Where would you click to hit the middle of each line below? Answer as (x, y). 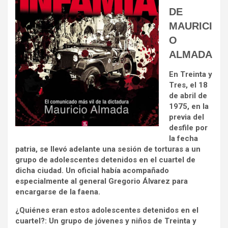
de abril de (188, 95)
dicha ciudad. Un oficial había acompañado (92, 170)
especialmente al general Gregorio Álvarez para (102, 181)
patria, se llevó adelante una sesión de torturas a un (108, 149)
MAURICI (191, 26)
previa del (187, 117)
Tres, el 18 (188, 85)
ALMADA (191, 54)
